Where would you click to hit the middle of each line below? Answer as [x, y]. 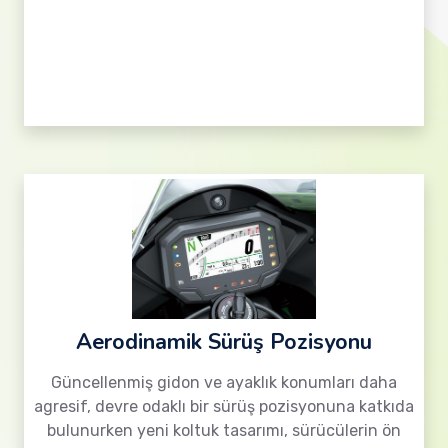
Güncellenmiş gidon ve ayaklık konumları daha [224, 382]
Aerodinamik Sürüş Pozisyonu [224, 342]
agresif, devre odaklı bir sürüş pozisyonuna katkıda [224, 406]
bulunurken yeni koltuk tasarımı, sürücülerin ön [224, 430]
